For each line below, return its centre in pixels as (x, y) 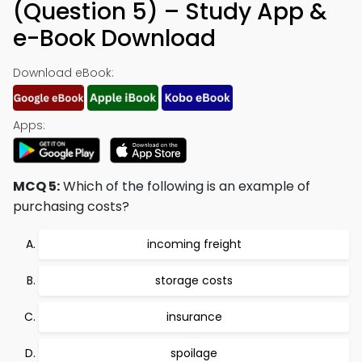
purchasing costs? (71, 206)
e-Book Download (114, 38)
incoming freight (194, 244)
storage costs (194, 280)
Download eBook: (63, 73)
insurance (194, 317)
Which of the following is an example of (185, 186)
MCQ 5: (36, 186)
